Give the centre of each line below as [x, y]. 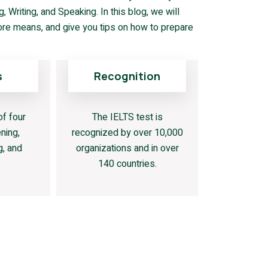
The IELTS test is [127, 117]
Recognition [127, 76]
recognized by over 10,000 [127, 133]
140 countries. [127, 164]
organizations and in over [127, 148]
